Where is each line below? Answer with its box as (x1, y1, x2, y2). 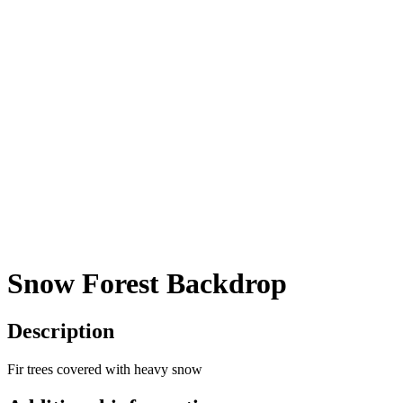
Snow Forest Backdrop (7, 266, 287, 300)
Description (7, 319, 114, 344)
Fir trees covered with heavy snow (7, 362, 202, 378)
